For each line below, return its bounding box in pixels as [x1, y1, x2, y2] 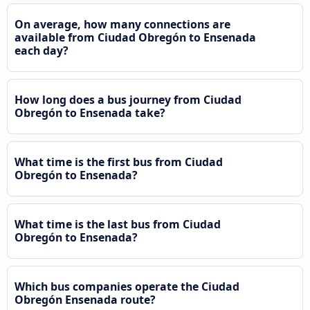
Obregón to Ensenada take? [15, 105, 165, 121]
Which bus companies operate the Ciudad [15, 279, 239, 295]
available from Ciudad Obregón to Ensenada [15, 30, 256, 46]
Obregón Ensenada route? [15, 292, 156, 308]
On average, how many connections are [15, 17, 230, 33]
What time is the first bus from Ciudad [15, 154, 223, 170]
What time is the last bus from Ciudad [15, 217, 221, 232]
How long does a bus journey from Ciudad [15, 92, 241, 108]
